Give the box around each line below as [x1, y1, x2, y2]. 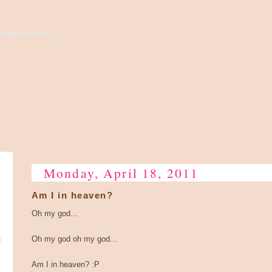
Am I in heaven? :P [32, 260, 100, 269]
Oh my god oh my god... [32, 234, 117, 243]
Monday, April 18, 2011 [44, 164, 199, 182]
